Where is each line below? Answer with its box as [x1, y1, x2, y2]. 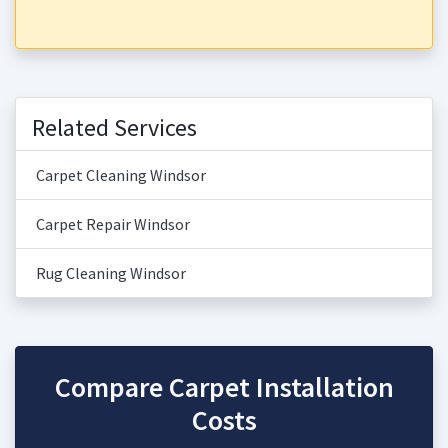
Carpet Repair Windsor [36, 214, 190, 234]
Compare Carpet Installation [54, 369, 394, 405]
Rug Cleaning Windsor [36, 263, 186, 283]
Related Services [32, 112, 197, 143]
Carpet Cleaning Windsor [36, 165, 206, 185]
